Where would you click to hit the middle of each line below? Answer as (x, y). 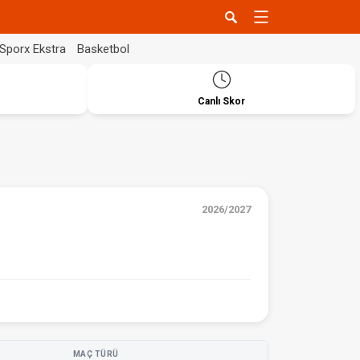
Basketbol (103, 49)
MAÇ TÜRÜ (96, 354)
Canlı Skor (221, 101)
